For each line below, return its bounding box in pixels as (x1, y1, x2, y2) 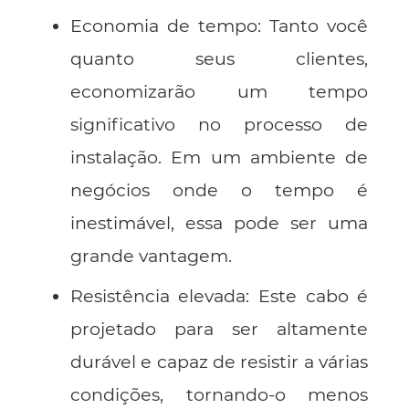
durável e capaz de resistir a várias (69, 350, 369, 372)
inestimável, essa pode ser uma (69, 211, 369, 234)
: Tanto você (257, 14, 369, 37)
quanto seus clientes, (69, 47, 369, 69)
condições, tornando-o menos (69, 383, 369, 405)
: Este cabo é (246, 284, 369, 307)
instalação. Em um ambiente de (69, 145, 369, 168)
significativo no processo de (69, 112, 369, 135)
